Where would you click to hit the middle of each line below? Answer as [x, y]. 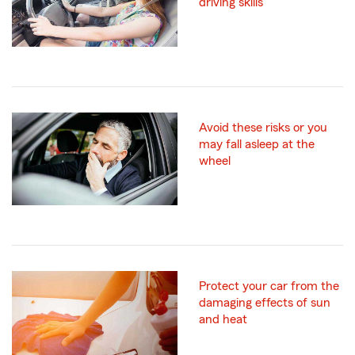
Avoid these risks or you [263, 128]
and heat [223, 320]
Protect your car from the [269, 286]
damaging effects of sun [265, 303]
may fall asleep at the [257, 145]
